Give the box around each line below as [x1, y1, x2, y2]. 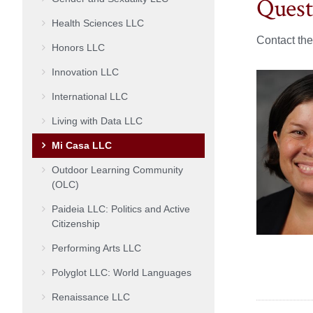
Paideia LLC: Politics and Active [52, 203, 190, 214]
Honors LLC [52, 41, 105, 53]
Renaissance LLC [52, 291, 130, 303]
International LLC [52, 90, 128, 102]
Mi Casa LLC [52, 139, 112, 151]
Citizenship [52, 217, 100, 229]
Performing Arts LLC [52, 242, 141, 254]
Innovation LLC [52, 66, 119, 78]
